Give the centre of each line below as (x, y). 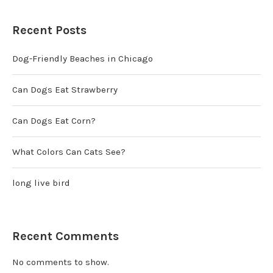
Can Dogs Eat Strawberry (65, 90)
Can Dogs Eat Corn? (54, 121)
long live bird (41, 183)
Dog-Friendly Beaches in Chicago (83, 59)
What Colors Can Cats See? (69, 152)
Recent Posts (49, 30)
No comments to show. (61, 262)
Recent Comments (66, 236)
